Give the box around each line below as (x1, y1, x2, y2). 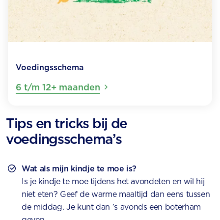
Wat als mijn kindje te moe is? (22, 164, 137, 174)
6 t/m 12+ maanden (16, 82, 100, 93)
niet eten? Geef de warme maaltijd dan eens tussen (22, 190, 210, 199)
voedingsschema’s (6, 131, 122, 148)
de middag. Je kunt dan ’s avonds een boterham (22, 202, 201, 212)
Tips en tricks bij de (6, 115, 128, 132)
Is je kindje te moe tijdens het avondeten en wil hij (22, 177, 205, 187)
